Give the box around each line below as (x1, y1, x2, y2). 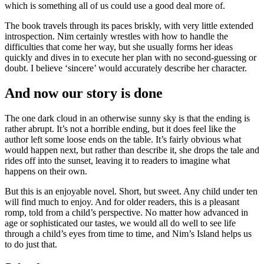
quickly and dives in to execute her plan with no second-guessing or (5, 52, 256, 63)
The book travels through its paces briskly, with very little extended (5, 21, 253, 31)
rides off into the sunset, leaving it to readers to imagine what (5, 156, 230, 166)
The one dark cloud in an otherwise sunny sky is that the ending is (5, 113, 250, 124)
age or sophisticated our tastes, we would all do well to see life (5, 218, 236, 229)
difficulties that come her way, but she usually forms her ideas (5, 42, 233, 52)
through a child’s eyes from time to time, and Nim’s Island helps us (5, 229, 252, 239)
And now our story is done (5, 85, 163, 101)
